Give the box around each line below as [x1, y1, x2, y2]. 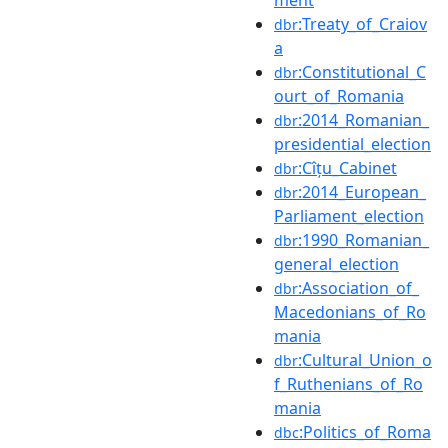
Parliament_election [274, 204, 424, 227]
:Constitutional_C [298, 60, 426, 83]
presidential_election [274, 132, 431, 155]
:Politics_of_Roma [299, 420, 431, 443]
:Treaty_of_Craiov [298, 12, 427, 35]
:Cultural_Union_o [298, 348, 432, 371]
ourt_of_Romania [274, 84, 404, 107]
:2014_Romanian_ [298, 108, 429, 131]
